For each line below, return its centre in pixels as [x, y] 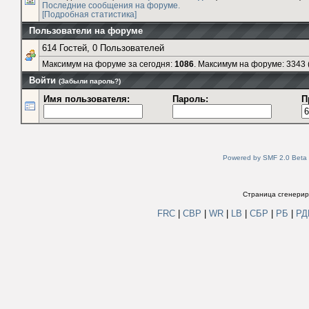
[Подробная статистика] [89, 14]
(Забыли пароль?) [90, 81]
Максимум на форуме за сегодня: [108, 63]
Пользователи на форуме [86, 30]
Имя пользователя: [87, 99]
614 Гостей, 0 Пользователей [103, 48]
